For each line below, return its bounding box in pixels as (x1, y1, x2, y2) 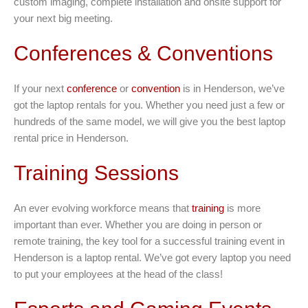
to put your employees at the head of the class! (14, 268, 223, 280)
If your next (14, 82, 67, 95)
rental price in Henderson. (14, 132, 129, 144)
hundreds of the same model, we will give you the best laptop (14, 115, 285, 128)
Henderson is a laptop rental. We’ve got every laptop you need (14, 252, 291, 264)
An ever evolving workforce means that (14, 202, 192, 214)
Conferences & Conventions (14, 42, 273, 65)
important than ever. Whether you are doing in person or (14, 219, 262, 231)
